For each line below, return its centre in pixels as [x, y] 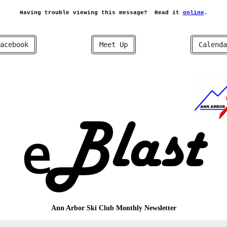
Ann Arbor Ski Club [83, 208]
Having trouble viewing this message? [83, 13]
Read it [168, 13]
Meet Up [113, 45]
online [193, 13]
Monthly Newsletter [146, 208]
